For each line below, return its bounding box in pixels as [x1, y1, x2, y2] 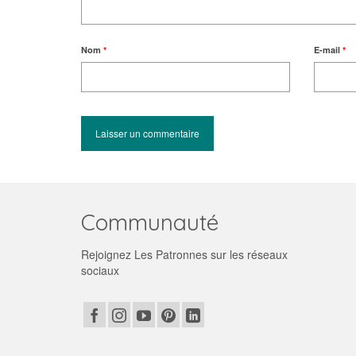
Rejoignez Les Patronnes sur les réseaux [81, 246, 288, 262]
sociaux [81, 262, 119, 278]
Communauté [81, 208, 219, 236]
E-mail [313, 44, 342, 56]
